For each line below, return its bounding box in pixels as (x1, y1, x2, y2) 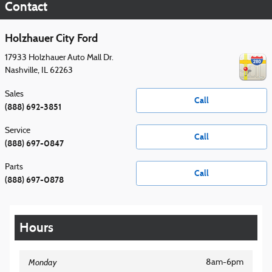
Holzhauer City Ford (5, 32, 98, 46)
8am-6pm (206, 257, 243, 267)
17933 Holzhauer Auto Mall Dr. (5, 53, 114, 63)
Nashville (5, 66, 38, 75)
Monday (29, 256, 56, 268)
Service (5, 126, 30, 135)
